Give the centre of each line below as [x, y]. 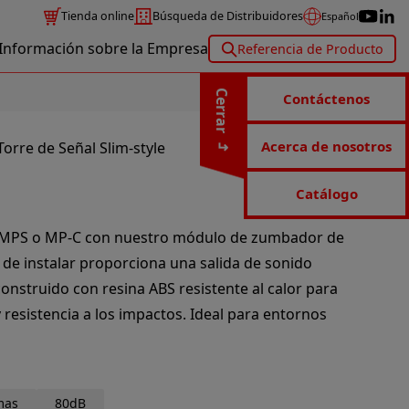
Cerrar [222, 110]
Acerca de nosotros [326, 146]
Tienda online [98, 16]
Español [341, 16]
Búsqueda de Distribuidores [228, 16]
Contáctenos [326, 99]
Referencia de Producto [310, 49]
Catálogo [326, 194]
